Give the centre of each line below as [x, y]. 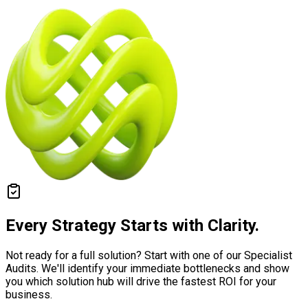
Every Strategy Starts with [107, 226]
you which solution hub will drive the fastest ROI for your [141, 282]
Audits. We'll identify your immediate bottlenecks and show [147, 269]
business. [29, 295]
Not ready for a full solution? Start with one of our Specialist [149, 256]
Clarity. [233, 226]
